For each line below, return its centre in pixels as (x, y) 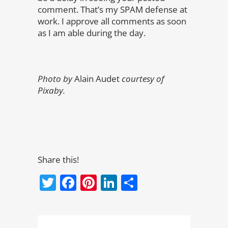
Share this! (58, 160)
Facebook (114, 182)
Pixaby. (51, 90)
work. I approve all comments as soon (112, 21)
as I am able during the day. (92, 33)
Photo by (56, 79)
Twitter (85, 182)
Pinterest (133, 182)
